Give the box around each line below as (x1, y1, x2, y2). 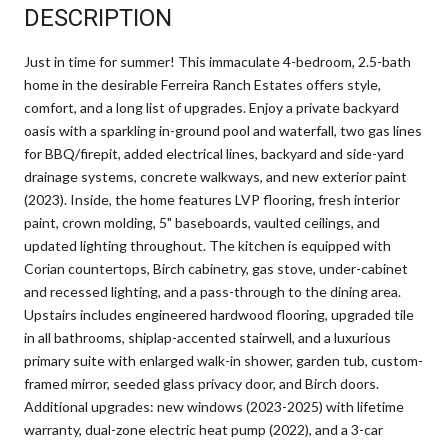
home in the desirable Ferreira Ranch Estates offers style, (24, 75, 381, 93)
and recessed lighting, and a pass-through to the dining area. (24, 282, 401, 300)
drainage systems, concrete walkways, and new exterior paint (24, 167, 407, 185)
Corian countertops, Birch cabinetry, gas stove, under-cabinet (24, 259, 408, 277)
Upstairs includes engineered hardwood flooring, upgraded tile (24, 305, 414, 323)
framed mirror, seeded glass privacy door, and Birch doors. (24, 374, 379, 392)
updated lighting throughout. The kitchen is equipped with (24, 236, 391, 254)
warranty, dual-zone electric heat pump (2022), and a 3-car (24, 420, 383, 438)
